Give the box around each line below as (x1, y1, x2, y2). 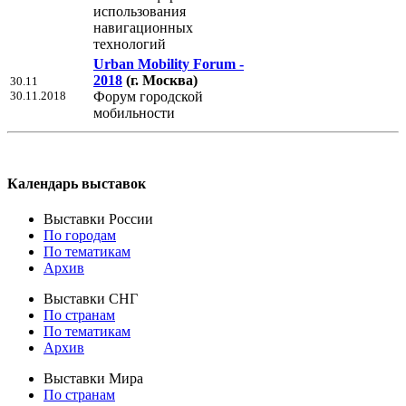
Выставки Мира (43, 371, 143, 387)
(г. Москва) (126, 72, 198, 88)
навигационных (93, 19, 193, 35)
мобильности (93, 104, 175, 121)
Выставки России (43, 211, 153, 227)
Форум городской (93, 88, 203, 104)
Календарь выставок (7, 176, 146, 192)
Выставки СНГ (43, 291, 138, 307)
